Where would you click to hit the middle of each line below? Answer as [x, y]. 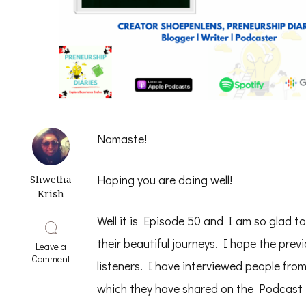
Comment [51, 259]
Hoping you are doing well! [165, 180]
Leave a [51, 246]
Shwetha [51, 179]
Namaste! [122, 139]
